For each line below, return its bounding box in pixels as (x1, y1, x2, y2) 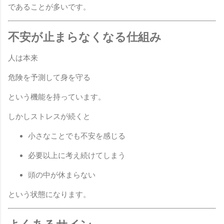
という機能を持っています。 (8, 92, 105, 102)
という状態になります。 (8, 190, 90, 199)
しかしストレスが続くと (8, 112, 90, 121)
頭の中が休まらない (28, 170, 95, 180)
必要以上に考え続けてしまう (28, 151, 125, 160)
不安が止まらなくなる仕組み (8, 30, 161, 43)
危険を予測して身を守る (8, 73, 90, 82)
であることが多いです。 (8, 2, 90, 11)
